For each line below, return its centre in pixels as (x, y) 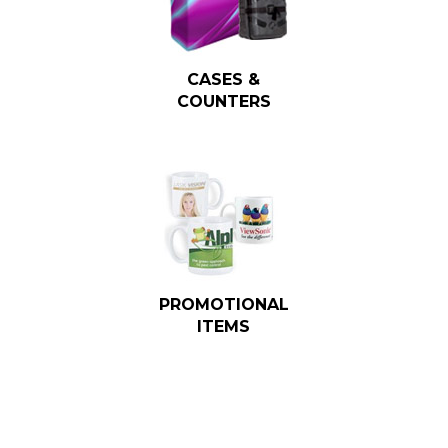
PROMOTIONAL (223, 305)
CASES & (224, 80)
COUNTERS (223, 102)
